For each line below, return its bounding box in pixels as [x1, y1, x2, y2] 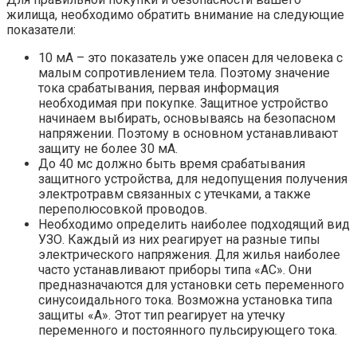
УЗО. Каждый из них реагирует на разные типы [38, 231, 320, 247]
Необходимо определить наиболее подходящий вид [38, 216, 350, 232]
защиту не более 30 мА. [38, 140, 178, 156]
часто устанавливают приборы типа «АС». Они [38, 261, 312, 277]
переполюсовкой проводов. [38, 201, 207, 217]
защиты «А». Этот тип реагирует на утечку [38, 307, 285, 323]
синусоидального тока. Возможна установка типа [38, 292, 332, 308]
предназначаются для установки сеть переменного [38, 277, 344, 292]
